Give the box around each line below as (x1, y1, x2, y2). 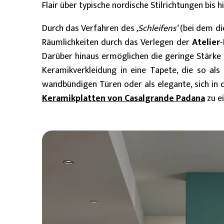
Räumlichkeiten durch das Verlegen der (42, 35, 192, 50)
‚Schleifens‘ (136, 21, 178, 36)
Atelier (191, 35, 220, 50)
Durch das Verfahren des (42, 21, 136, 36)
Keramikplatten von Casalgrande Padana (42, 91, 205, 106)
